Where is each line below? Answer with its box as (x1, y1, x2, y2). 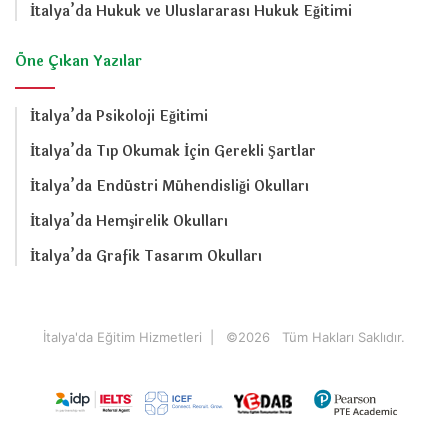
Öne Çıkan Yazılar (15, 50, 142, 74)
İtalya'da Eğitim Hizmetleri (43, 329, 206, 346)
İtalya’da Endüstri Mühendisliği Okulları (30, 176, 309, 198)
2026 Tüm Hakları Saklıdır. (238, 329, 405, 346)
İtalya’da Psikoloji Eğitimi (30, 106, 208, 128)
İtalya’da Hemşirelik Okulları (30, 211, 228, 233)
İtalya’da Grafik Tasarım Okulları (30, 246, 262, 268)
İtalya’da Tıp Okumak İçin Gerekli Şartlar (30, 141, 316, 163)
